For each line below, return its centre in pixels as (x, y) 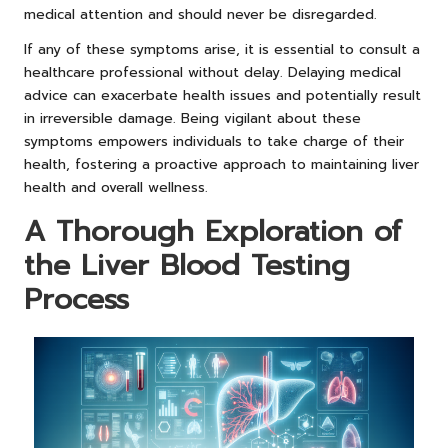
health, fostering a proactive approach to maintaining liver (221, 165)
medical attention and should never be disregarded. (200, 15)
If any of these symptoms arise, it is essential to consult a (222, 50)
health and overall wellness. (116, 188)
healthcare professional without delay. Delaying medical (212, 73)
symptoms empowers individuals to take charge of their (214, 142)
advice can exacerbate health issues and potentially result (222, 96)
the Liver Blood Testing (187, 266)
